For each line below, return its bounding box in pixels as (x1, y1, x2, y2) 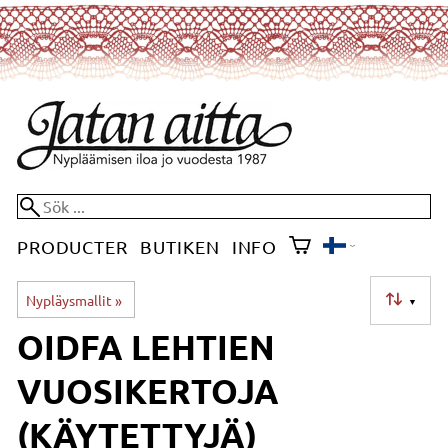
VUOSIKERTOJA (16, 368, 279, 412)
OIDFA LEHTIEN (16, 324, 275, 368)
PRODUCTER (16, 235, 128, 257)
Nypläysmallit (25, 290, 112, 309)
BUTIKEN (140, 235, 220, 257)
